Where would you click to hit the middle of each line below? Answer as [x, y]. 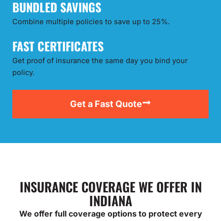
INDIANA [110, 201]
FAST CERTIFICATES [58, 46]
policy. [23, 72]
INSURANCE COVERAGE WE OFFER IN [110, 187]
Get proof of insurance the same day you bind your [100, 60]
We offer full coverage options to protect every [110, 214]
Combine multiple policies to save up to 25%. [91, 22]
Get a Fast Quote [106, 104]
